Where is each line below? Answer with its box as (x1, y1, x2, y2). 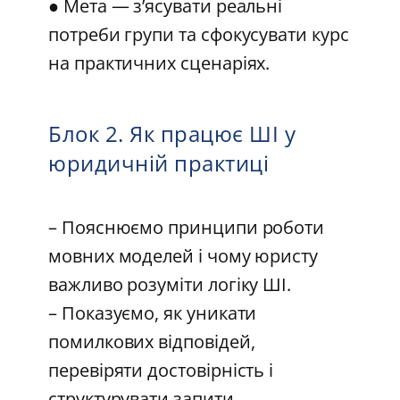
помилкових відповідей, (48, 329, 255, 354)
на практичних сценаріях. (48, 50, 271, 75)
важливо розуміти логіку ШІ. (48, 272, 303, 297)
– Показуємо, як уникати (48, 301, 257, 326)
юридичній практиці (48, 148, 269, 179)
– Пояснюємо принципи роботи (48, 215, 325, 240)
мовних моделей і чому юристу (48, 244, 319, 269)
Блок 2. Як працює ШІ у (48, 119, 296, 149)
